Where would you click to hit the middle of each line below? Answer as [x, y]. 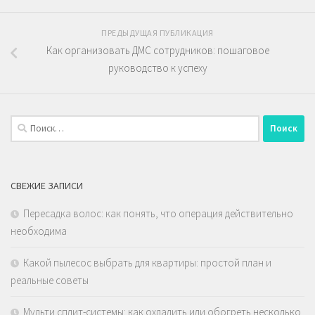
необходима [39, 231]
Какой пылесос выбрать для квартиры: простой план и [147, 262]
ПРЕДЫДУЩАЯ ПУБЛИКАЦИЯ [157, 32]
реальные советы [50, 280]
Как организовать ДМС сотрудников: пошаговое [157, 50]
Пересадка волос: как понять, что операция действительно [158, 213]
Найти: [25, 122]
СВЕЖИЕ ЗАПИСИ [47, 185]
